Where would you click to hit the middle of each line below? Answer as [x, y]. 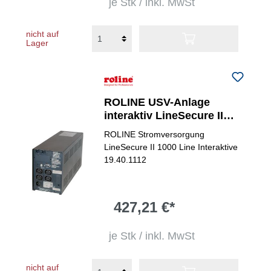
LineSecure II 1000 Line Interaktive [171, 147]
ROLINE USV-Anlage [157, 102]
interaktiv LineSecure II [164, 116]
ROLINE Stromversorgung [155, 134]
